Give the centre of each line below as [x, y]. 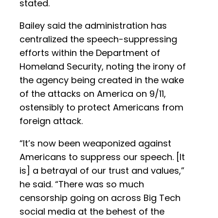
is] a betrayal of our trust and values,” [102, 171]
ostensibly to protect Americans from [101, 108]
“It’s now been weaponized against [95, 144]
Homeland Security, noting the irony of [103, 67]
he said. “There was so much [82, 184]
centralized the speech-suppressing [98, 39]
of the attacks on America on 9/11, [93, 94]
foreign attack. [51, 121]
